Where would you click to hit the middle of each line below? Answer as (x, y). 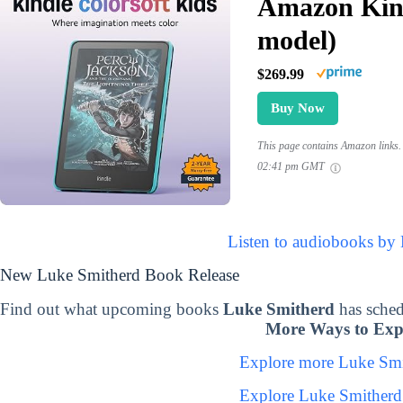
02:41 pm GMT (292, 167)
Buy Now (297, 108)
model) (296, 40)
